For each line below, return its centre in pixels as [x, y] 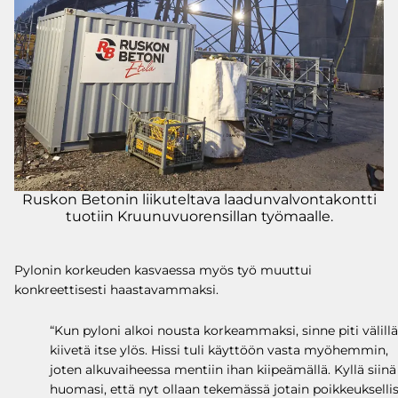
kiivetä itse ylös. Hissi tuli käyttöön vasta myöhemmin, [219, 350]
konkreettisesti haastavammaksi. [116, 289]
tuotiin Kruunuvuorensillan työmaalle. [199, 216]
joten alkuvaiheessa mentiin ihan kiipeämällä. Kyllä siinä [223, 369]
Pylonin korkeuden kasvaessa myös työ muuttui [163, 270]
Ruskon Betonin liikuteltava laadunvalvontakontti [199, 199]
